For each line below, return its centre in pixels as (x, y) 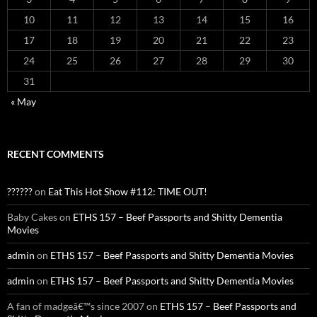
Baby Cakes (32, 217)
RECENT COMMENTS (56, 154)
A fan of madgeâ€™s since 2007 (76, 306)
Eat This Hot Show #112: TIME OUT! (128, 191)
